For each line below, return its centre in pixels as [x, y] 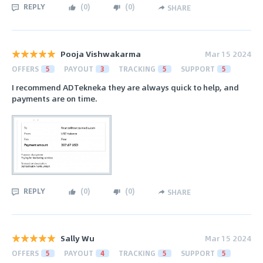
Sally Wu [77, 238]
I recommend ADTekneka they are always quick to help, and [125, 87]
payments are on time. [55, 99]
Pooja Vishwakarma [101, 53]
